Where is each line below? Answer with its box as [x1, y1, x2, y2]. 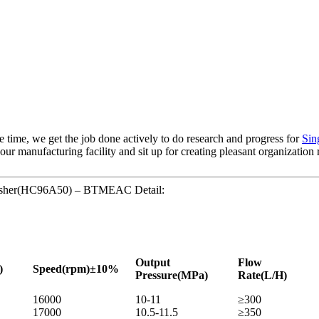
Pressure [135, 269, 177, 282]
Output [135, 256, 170, 269]
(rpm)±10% [62, 263, 119, 276]
